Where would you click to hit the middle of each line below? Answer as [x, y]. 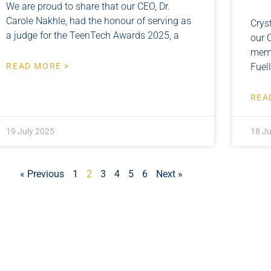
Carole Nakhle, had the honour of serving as [99, 21]
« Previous [42, 174]
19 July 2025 [31, 131]
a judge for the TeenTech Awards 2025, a [93, 35]
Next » [169, 174]
